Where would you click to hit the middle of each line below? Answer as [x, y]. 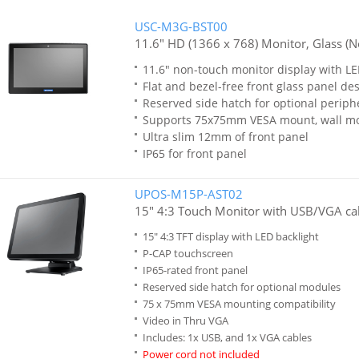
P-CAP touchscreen [188, 253]
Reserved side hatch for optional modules [241, 287]
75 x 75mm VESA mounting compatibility [239, 304]
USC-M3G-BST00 [181, 26]
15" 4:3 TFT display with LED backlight [230, 236]
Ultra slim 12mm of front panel [225, 137]
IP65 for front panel [194, 153]
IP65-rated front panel [195, 270]
